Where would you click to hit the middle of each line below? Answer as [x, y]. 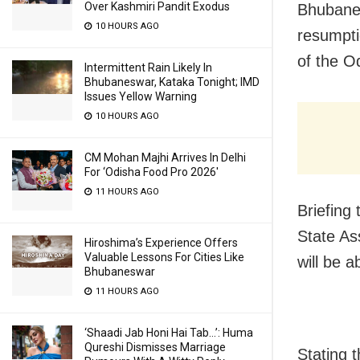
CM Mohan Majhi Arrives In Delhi [165, 157]
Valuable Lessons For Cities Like [164, 257]
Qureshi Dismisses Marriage [155, 347]
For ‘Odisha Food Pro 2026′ [151, 172]
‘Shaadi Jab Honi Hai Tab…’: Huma [169, 333]
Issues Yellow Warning [141, 96]
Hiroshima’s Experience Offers [161, 243]
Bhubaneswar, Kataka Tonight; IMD [172, 82]
